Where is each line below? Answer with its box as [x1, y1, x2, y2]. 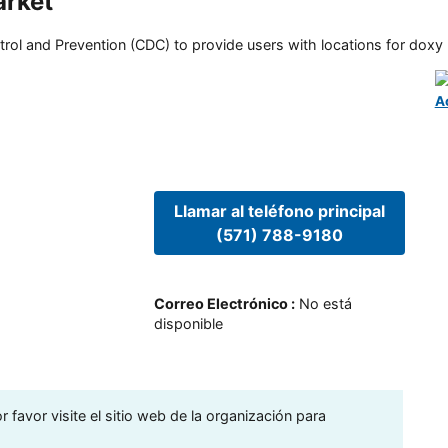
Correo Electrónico [153, 295, 288, 313]
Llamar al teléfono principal [173, 200, 385, 221]
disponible [153, 315, 223, 333]
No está [298, 295, 352, 313]
